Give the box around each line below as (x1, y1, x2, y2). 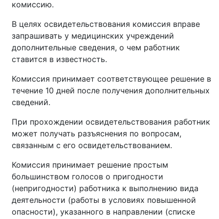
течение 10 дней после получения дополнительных (12, 85, 210, 95)
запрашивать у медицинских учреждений (12, 30, 174, 41)
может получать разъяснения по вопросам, (12, 128, 181, 138)
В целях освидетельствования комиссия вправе (12, 19, 200, 29)
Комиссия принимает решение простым (12, 159, 168, 170)
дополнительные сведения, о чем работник (12, 42, 180, 52)
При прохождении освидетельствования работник (12, 116, 210, 127)
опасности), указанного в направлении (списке (12, 206, 195, 217)
